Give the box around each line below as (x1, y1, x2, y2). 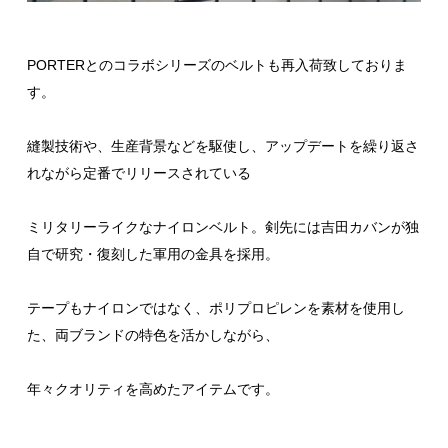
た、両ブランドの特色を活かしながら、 (27, 326, 279, 343)
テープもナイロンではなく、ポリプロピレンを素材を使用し (27, 299, 405, 316)
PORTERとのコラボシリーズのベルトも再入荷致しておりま (27, 56, 407, 73)
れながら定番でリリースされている (27, 164, 251, 181)
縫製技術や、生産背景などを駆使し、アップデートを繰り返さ (27, 137, 419, 154)
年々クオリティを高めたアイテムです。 (27, 380, 279, 397)
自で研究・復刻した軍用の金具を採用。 (27, 245, 279, 262)
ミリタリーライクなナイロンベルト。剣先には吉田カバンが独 (27, 218, 419, 235)
